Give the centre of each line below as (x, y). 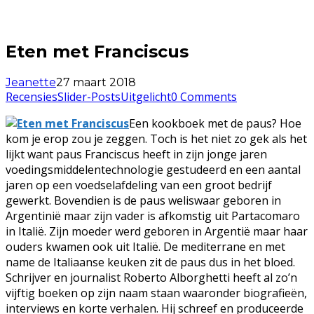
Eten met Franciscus (97, 51)
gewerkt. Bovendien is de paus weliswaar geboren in (143, 200)
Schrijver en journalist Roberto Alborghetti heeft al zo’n (151, 277)
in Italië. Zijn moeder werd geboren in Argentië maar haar (157, 231)
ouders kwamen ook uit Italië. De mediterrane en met (145, 246)
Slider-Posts (89, 96)
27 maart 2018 (96, 82)
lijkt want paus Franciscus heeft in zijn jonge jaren (136, 154)
